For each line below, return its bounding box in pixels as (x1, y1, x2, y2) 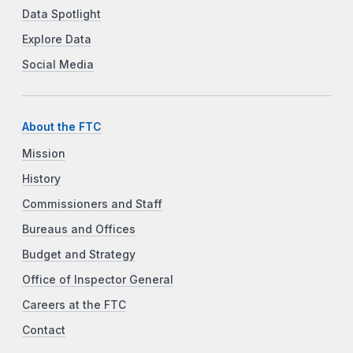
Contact (22, 323, 65, 336)
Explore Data (22, 32, 91, 46)
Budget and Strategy (22, 247, 136, 261)
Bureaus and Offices (22, 222, 136, 236)
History (22, 172, 61, 185)
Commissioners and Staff (22, 197, 162, 210)
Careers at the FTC (22, 298, 126, 311)
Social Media (22, 58, 94, 71)
